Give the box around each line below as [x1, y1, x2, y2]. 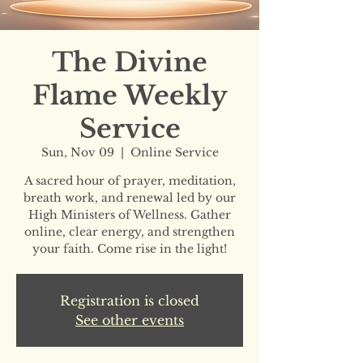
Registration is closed [60, 292, 199, 309]
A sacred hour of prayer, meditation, [23, 173, 236, 188]
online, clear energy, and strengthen [24, 224, 235, 239]
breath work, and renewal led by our [23, 190, 236, 205]
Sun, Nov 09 [41, 144, 114, 160]
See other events [75, 311, 184, 328]
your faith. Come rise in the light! [32, 241, 227, 256]
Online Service [130, 144, 219, 160]
